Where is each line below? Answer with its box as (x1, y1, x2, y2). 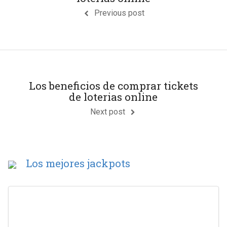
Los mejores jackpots (26, 156, 130, 171)
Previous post (94, 8, 144, 18)
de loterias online (69, 90, 158, 104)
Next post (90, 107, 126, 117)
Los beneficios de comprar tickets (28, 79, 198, 93)
